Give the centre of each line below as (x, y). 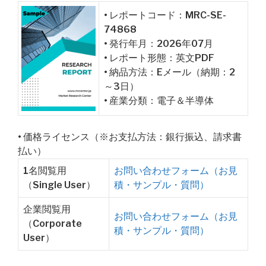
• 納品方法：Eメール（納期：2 (170, 72)
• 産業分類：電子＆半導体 (159, 101)
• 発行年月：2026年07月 (159, 44)
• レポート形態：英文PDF (159, 58)
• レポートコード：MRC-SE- (165, 15)
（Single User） (59, 185)
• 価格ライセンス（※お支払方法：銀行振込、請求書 (130, 137)
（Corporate (53, 224)
